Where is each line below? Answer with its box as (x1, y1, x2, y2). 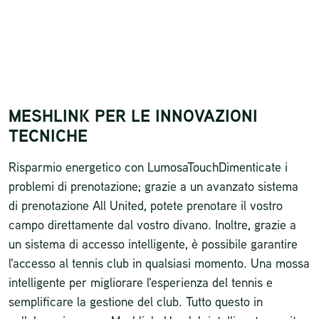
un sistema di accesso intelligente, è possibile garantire (9, 234, 298, 252)
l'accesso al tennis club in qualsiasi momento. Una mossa (9, 253, 310, 271)
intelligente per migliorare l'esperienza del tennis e (9, 273, 273, 291)
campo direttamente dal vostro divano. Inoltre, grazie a (9, 215, 296, 233)
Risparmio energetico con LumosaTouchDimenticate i (9, 157, 288, 175)
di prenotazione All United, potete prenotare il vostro (9, 196, 283, 214)
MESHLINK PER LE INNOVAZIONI (9, 103, 258, 127)
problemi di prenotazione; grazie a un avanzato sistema (9, 177, 298, 194)
